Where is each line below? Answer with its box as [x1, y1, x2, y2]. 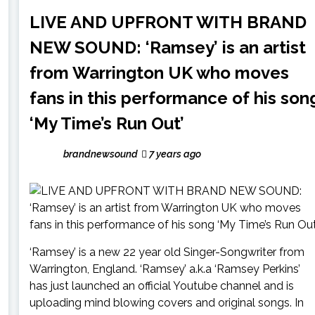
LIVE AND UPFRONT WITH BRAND [29, 11, 307, 32]
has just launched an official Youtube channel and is [29, 278, 294, 292]
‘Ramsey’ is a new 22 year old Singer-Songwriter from [29, 245, 304, 259]
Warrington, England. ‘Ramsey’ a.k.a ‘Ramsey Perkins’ [29, 262, 300, 276]
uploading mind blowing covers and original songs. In [29, 295, 304, 309]
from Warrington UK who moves [29, 62, 289, 83]
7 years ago [146, 148, 201, 160]
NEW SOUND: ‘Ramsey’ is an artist [29, 37, 306, 58]
